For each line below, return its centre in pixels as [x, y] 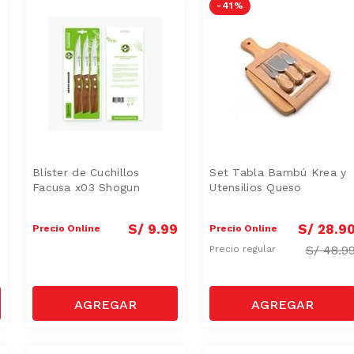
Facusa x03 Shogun [86, 187]
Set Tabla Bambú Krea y [278, 172]
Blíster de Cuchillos [86, 172]
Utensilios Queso [256, 187]
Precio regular [245, 249]
